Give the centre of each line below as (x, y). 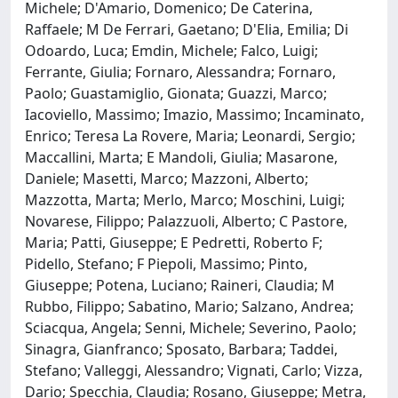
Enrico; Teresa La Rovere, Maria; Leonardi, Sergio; (190, 135)
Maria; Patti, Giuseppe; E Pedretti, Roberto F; (174, 242)
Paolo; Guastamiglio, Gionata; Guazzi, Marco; (176, 93)
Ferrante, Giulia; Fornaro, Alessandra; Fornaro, (180, 72)
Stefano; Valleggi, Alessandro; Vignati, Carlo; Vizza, (194, 370)
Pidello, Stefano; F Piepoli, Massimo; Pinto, (166, 263)
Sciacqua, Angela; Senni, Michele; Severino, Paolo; (191, 327)
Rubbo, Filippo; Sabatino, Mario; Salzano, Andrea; (189, 306)
